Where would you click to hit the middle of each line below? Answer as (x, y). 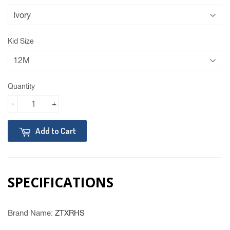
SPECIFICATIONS (61, 183)
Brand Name (29, 213)
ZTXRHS (70, 213)
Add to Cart (56, 131)
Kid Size (21, 41)
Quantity (21, 87)
